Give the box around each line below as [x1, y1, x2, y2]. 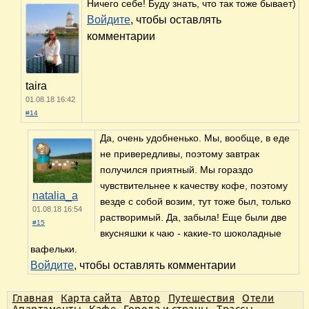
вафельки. [30, 243, 77, 255]
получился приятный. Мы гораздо [100, 164, 253, 176]
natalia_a [32, 190, 78, 202]
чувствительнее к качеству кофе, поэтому [100, 180, 288, 192]
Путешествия [168, 290, 235, 305]
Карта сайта [61, 290, 122, 305]
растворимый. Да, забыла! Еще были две [100, 212, 287, 223]
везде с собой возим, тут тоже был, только [100, 196, 291, 208]
